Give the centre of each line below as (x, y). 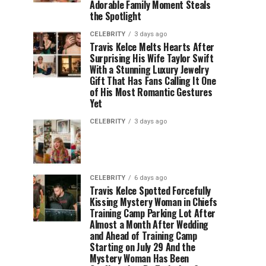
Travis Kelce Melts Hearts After (152, 47)
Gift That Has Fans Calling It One (153, 81)
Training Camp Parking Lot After (153, 213)
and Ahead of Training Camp (143, 236)
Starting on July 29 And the (142, 247)
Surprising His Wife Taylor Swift (152, 58)
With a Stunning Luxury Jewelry (149, 69)
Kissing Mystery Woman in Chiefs (154, 202)
